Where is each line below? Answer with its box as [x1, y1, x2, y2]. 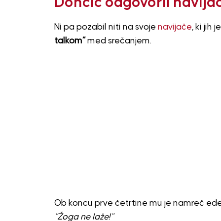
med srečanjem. [85, 36, 151, 45]
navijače [157, 22, 192, 32]
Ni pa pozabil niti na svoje [54, 22, 158, 32]
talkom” [54, 36, 85, 45]
